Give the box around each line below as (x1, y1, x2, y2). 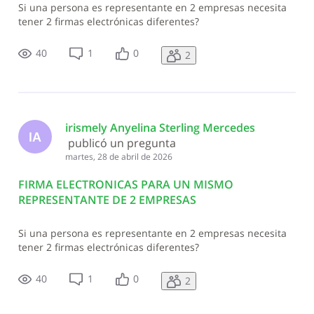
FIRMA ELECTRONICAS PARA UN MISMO (18, 176, 233, 192)
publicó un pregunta (67, 135, 176, 151)
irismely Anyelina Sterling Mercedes (64, 120, 255, 136)
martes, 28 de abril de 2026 (64, 151, 172, 163)
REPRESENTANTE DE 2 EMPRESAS (18, 191, 196, 207)
